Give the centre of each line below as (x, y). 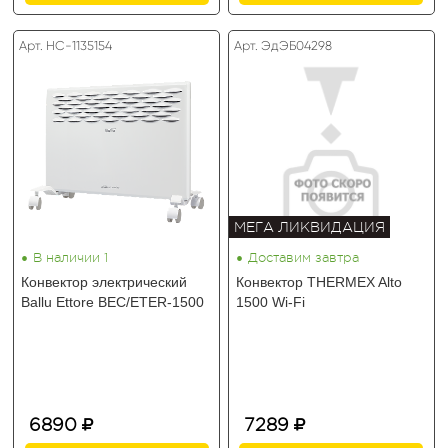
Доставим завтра (304, 258)
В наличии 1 (71, 258)
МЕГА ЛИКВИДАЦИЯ (310, 227)
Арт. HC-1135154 (66, 45)
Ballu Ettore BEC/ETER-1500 (113, 302)
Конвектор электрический (104, 282)
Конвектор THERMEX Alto (319, 282)
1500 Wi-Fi (271, 302)
